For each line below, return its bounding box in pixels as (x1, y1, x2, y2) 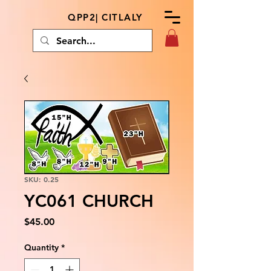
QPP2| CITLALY (68, 11, 143, 23)
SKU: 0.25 (24, 174, 59, 184)
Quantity (24, 241, 59, 253)
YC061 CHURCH (24, 190, 154, 211)
